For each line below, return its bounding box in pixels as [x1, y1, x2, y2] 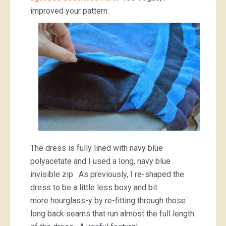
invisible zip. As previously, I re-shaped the [30, 169, 184, 179]
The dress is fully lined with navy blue [30, 143, 163, 153]
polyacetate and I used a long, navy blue [30, 156, 171, 166]
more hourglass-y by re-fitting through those [30, 195, 186, 205]
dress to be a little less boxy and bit [30, 182, 157, 192]
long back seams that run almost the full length [30, 208, 194, 218]
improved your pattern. [30, 6, 109, 16]
